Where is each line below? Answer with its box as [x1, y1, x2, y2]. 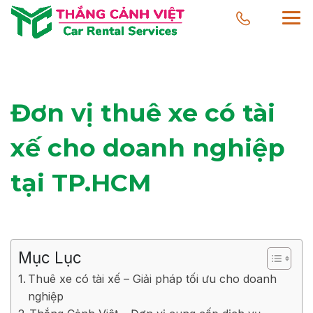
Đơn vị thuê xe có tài [10, 97, 275, 128]
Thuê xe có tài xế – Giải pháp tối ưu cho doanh [28, 271, 277, 286]
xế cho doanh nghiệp [10, 132, 285, 163]
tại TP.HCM [10, 167, 151, 198]
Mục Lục [18, 247, 82, 267]
